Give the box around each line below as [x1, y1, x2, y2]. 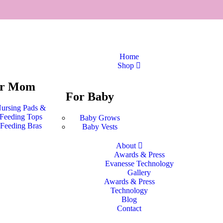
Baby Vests [82, 122, 117, 131]
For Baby [65, 90, 114, 103]
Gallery [127, 168, 151, 177]
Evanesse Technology [105, 159, 174, 168]
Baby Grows [79, 113, 120, 122]
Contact [117, 204, 142, 213]
